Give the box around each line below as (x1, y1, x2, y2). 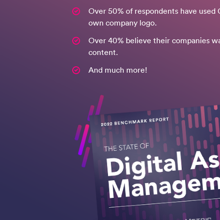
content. (88, 47, 118, 57)
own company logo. (88, 18, 157, 28)
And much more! (88, 65, 149, 75)
